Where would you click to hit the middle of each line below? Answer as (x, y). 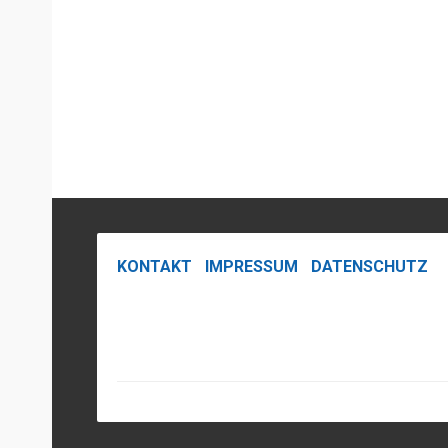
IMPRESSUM (251, 266)
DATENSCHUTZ (369, 266)
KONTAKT (154, 266)
